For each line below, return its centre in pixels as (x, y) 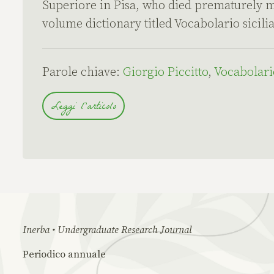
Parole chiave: (83, 73)
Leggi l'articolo (83, 108)
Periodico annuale (64, 255)
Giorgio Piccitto (165, 73)
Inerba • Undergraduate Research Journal (107, 230)
